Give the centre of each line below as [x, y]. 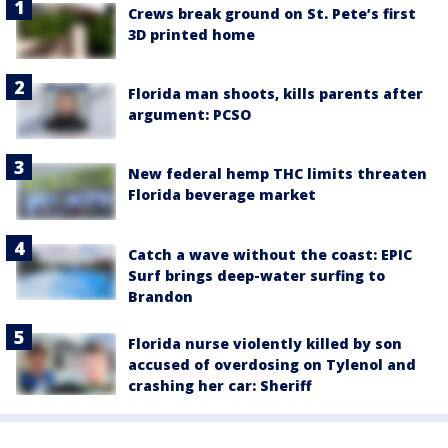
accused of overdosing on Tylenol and [272, 364]
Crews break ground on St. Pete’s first [272, 13]
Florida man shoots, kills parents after [275, 94]
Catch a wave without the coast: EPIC [270, 254]
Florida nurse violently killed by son [265, 343]
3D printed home [191, 34]
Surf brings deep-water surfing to [256, 275]
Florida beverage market [222, 195]
